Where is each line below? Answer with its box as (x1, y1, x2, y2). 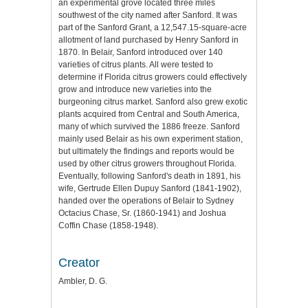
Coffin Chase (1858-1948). (58, 221, 158, 231)
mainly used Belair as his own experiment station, (58, 134, 243, 144)
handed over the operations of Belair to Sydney (58, 196, 234, 206)
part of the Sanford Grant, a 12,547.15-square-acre (58, 23, 247, 33)
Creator (58, 256, 100, 270)
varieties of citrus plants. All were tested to (58, 60, 213, 70)
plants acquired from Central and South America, (58, 109, 239, 120)
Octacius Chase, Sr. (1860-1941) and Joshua (58, 208, 226, 219)
